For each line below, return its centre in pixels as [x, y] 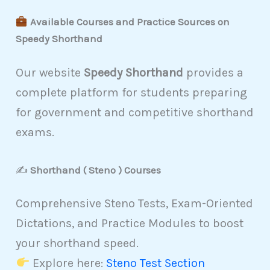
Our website [50, 72]
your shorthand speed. [77, 243]
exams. [35, 132]
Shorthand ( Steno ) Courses [96, 170]
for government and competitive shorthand [135, 112]
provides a [214, 72]
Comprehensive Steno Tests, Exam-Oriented [135, 204]
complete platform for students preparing [132, 92]
